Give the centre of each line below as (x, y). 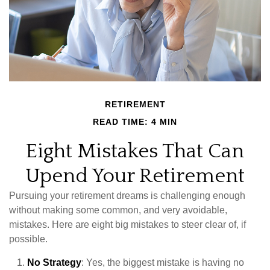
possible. (28, 239)
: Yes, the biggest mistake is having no (163, 262)
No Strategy (54, 262)
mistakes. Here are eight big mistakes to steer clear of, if (127, 224)
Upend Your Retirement (135, 176)
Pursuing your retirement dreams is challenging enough (127, 196)
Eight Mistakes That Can (135, 151)
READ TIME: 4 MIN (135, 122)
